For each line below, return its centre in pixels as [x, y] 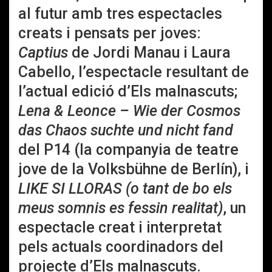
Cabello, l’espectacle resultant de [134, 72]
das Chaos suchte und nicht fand [126, 130]
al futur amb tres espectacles [120, 14]
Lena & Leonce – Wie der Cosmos [129, 111]
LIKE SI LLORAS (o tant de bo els [125, 189]
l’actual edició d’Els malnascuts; [128, 91]
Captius [43, 53]
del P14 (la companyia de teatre [128, 150]
